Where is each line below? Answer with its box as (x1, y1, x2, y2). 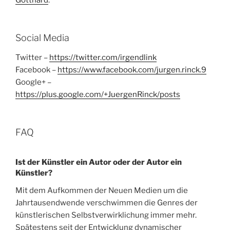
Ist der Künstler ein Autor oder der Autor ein (15, 158, 182, 167)
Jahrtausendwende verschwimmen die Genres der (15, 198, 198, 208)
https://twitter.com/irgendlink (49, 52, 157, 62)
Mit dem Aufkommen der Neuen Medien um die (15, 186, 188, 196)
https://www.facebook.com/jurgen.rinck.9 (57, 65, 206, 74)
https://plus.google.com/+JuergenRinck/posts (15, 89, 180, 99)
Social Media (15, 32, 69, 44)
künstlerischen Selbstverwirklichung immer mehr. (15, 210, 197, 220)
